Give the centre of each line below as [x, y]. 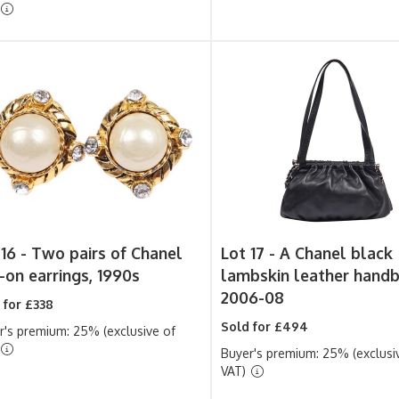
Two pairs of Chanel [106, 253]
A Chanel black [337, 253]
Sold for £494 [265, 326]
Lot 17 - [251, 253]
